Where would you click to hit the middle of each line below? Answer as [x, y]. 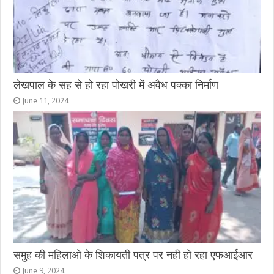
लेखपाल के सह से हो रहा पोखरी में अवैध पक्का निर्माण [116, 85]
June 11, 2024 [46, 101]
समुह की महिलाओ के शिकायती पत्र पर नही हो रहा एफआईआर [133, 255]
